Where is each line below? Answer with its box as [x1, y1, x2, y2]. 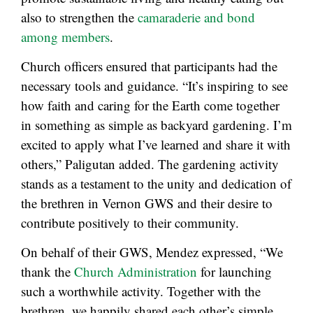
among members [21, 27, 110, 45]
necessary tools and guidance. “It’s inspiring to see [21, 77, 288, 95]
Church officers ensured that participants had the [21, 57, 277, 75]
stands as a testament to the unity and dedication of [21, 175, 291, 193]
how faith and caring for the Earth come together [21, 96, 279, 115]
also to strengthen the [21, 8, 138, 26]
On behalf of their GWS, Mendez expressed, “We [21, 243, 283, 261]
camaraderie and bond [138, 8, 255, 26]
